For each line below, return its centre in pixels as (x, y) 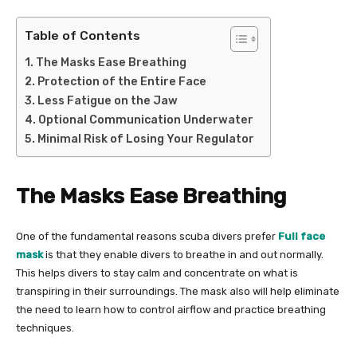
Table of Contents (82, 35)
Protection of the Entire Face (122, 81)
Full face (302, 236)
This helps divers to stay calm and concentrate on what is (157, 273)
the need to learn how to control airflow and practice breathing (171, 309)
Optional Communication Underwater (145, 120)
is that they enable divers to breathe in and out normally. (183, 254)
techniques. (45, 328)
